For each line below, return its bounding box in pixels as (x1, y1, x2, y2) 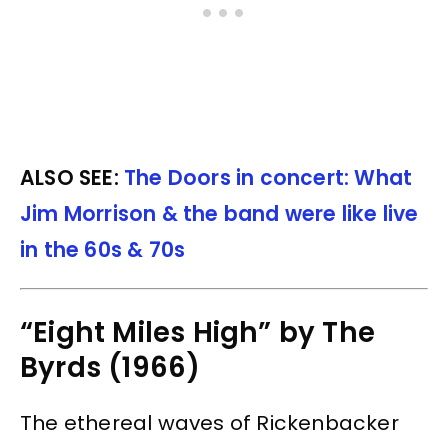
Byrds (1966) (20, 348, 201, 388)
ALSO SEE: (20, 163, 124, 192)
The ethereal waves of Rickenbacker (20, 409, 399, 438)
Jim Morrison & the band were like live (20, 199, 419, 228)
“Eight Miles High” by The (20, 313, 376, 353)
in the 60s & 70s (20, 235, 186, 264)
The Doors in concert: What (124, 163, 413, 192)
